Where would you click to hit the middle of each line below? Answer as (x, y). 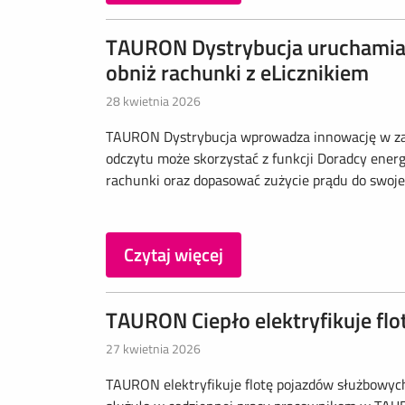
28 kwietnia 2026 (153, 101)
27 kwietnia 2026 (153, 348)
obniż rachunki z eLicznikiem (237, 72)
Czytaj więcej (174, 254)
